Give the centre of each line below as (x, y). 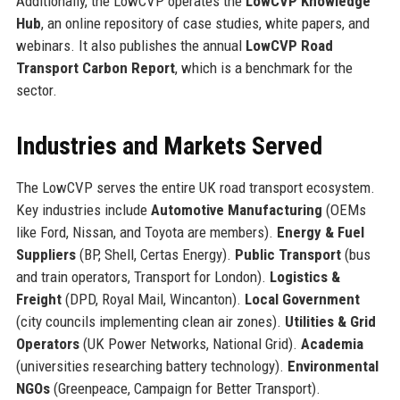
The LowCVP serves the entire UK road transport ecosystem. (195, 187)
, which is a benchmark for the (263, 67)
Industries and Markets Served (169, 146)
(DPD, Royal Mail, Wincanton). (153, 299)
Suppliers (46, 254)
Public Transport (287, 254)
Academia (332, 343)
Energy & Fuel (320, 232)
